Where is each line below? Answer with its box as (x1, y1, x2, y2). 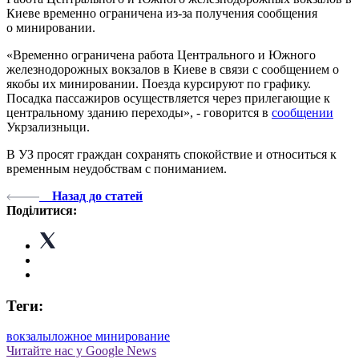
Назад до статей (52, 188, 143, 203)
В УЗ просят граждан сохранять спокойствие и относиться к (6, 147, 337, 161)
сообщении (272, 105, 333, 119)
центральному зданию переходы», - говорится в (6, 105, 272, 119)
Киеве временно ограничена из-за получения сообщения (6, 6, 317, 20)
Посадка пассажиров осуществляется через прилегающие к (6, 91, 330, 105)
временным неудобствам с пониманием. (6, 161, 227, 175)
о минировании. (6, 20, 95, 34)
